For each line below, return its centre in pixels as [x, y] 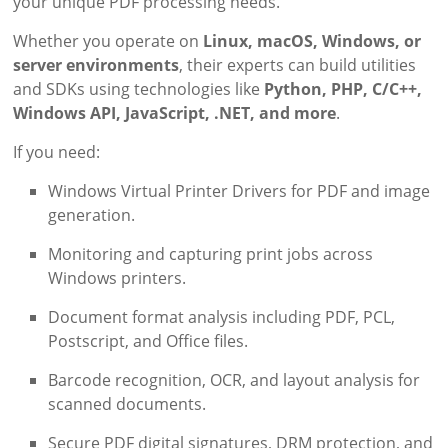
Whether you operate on [108, 40]
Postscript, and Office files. [148, 340]
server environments [96, 64]
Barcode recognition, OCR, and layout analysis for [234, 379]
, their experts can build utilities [298, 64]
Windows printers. [117, 277]
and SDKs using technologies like [139, 88]
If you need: [57, 151]
